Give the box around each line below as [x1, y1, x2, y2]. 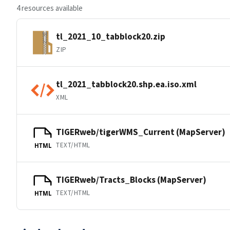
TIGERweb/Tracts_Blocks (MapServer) [56, 174, 206, 185]
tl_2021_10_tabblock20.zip [56, 30, 165, 42]
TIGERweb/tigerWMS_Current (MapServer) [56, 126, 225, 138]
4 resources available [16, 3, 83, 13]
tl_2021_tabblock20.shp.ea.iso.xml [56, 78, 197, 90]
